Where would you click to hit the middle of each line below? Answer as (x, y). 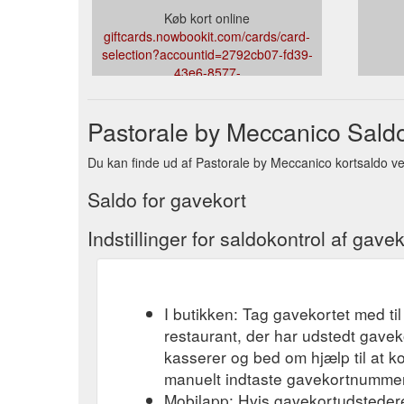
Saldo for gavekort (167, 199)
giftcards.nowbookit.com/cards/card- (207, 36)
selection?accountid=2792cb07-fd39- (207, 54)
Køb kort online (207, 18)
